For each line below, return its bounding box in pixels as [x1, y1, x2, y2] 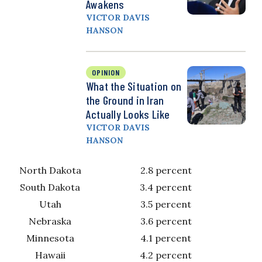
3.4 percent [140, 181, 192, 193]
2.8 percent [140, 164, 192, 176]
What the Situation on [86, 78, 182, 93]
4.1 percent [140, 232, 191, 244]
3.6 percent [140, 215, 192, 227]
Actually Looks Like [86, 106, 170, 121]
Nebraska [29, 215, 71, 227]
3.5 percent [140, 198, 191, 210]
